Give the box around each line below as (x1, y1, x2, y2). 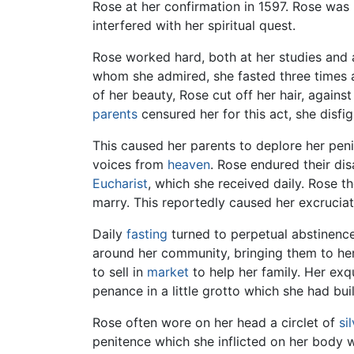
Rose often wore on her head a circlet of (92, 314, 339, 331)
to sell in (92, 264, 147, 281)
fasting (126, 226, 168, 243)
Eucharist (92, 175, 148, 192)
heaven (168, 156, 210, 173)
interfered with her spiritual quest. (92, 17, 296, 34)
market (147, 264, 189, 281)
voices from (92, 156, 168, 173)
